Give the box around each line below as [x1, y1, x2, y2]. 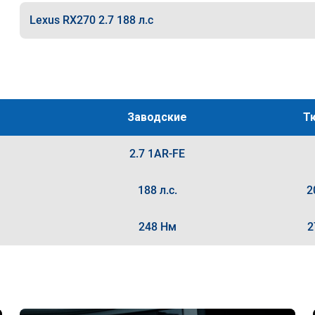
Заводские [127, 110, 188, 124]
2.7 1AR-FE [129, 147, 186, 160]
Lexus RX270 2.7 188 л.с [29, 13, 153, 27]
